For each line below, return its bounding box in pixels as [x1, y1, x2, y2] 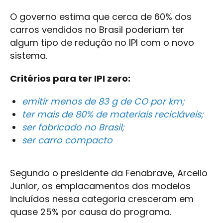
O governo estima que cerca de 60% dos [10, 10, 192, 23]
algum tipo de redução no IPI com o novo [10, 36, 194, 49]
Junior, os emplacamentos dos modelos [10, 180, 191, 192]
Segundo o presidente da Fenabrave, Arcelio [10, 167, 208, 179]
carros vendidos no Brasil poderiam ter [10, 23, 184, 36]
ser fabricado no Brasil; [22, 121, 124, 133]
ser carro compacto [22, 134, 112, 146]
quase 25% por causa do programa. [10, 206, 171, 218]
